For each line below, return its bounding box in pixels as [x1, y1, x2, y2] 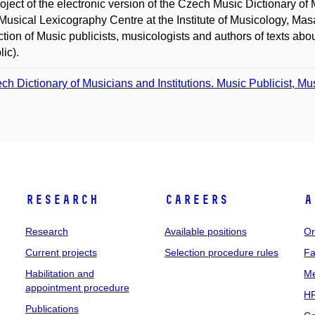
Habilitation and [25, 268, 94, 279]
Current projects [25, 247, 97, 258]
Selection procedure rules [164, 247, 278, 258]
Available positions [164, 226, 247, 237]
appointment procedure [25, 282, 129, 293]
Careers [164, 192, 229, 207]
